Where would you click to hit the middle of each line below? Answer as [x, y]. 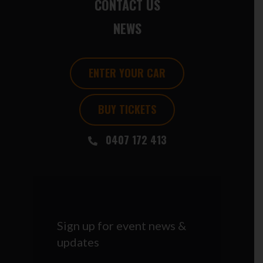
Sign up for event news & [121, 226]
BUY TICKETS [127, 109]
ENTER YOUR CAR [127, 73]
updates [78, 242]
